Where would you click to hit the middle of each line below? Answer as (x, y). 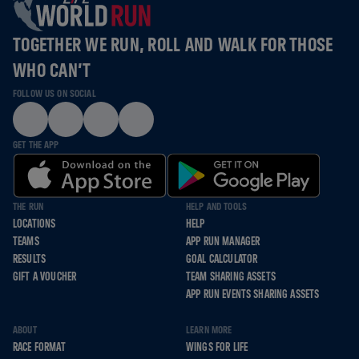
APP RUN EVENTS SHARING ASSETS (253, 294)
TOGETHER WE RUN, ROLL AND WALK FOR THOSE (173, 44)
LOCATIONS (34, 224)
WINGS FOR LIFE (217, 347)
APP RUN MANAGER (223, 242)
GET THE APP (36, 145)
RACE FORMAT (39, 347)
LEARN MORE (209, 330)
